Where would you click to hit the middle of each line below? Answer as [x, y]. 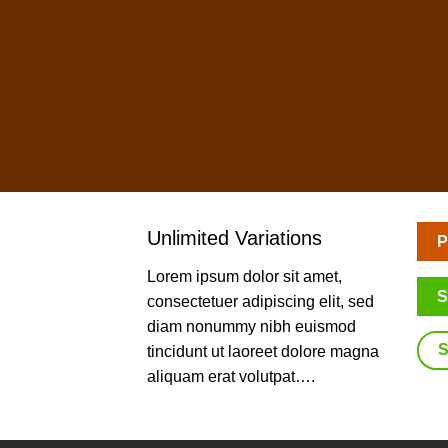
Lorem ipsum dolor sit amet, [244, 276]
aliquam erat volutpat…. [231, 376]
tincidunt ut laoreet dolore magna [263, 351]
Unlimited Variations [234, 238]
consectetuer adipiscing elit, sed [260, 301]
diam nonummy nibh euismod [251, 326]
